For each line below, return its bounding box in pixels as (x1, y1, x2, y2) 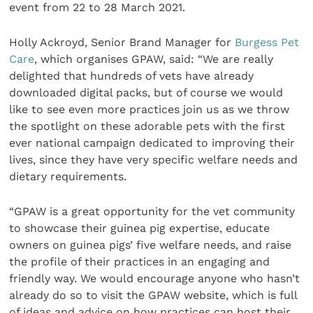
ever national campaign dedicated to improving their (9, 136, 296, 150)
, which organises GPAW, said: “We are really (34, 52, 274, 66)
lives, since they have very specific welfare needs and (9, 152, 298, 166)
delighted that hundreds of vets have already (9, 68, 254, 82)
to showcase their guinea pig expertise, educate (9, 221, 270, 235)
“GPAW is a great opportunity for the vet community (9, 205, 296, 219)
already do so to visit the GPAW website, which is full (9, 289, 298, 303)
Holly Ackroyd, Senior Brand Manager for (9, 35, 235, 49)
